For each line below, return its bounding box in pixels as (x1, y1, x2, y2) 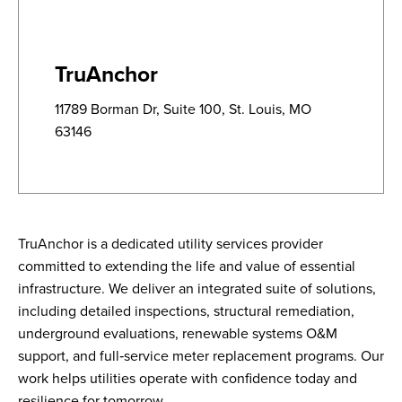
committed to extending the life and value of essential (18, 256, 355, 275)
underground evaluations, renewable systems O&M (18, 323, 337, 343)
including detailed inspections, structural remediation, (18, 301, 354, 320)
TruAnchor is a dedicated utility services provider (18, 233, 323, 253)
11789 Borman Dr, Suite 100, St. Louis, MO (55, 99, 311, 118)
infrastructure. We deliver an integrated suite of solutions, (18, 278, 376, 298)
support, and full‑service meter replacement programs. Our (18, 345, 384, 365)
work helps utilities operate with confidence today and (18, 368, 357, 388)
